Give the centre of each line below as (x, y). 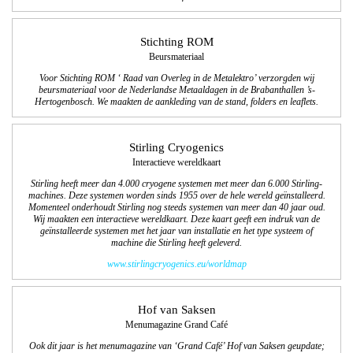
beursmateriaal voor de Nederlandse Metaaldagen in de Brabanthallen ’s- (176, 90)
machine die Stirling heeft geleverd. (176, 243)
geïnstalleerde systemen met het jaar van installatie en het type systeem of (176, 231)
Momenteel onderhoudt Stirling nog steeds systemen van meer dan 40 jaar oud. (176, 207)
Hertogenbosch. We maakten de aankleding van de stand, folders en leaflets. (176, 102)
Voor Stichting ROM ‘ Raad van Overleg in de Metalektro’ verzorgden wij (176, 78)
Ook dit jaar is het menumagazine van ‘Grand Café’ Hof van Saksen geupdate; (176, 346)
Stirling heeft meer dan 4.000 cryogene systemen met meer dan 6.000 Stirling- (176, 184)
